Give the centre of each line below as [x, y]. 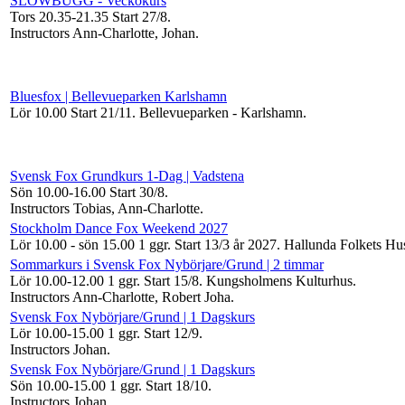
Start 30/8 [137, 192]
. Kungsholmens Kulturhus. [278, 280]
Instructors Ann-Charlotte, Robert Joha [120, 297]
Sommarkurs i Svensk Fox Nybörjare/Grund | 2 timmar [167, 264]
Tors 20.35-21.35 [61, 16]
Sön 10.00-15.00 [60, 385]
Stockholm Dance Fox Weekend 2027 [119, 228]
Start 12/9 [171, 333]
